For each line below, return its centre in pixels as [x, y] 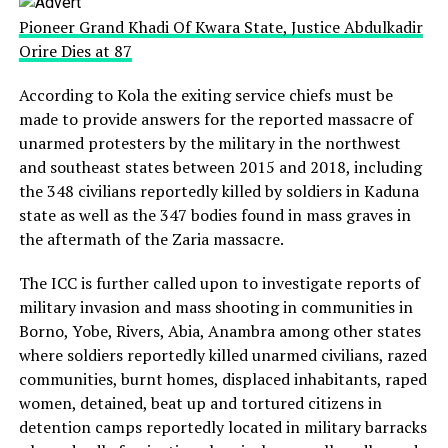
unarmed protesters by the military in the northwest [209, 143]
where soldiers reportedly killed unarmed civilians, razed [222, 355]
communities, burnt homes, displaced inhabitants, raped [222, 379]
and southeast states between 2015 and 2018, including [220, 167]
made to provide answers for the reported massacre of [215, 119]
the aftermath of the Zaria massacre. [151, 239]
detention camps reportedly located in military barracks [222, 427]
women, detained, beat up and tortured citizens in [200, 403]
